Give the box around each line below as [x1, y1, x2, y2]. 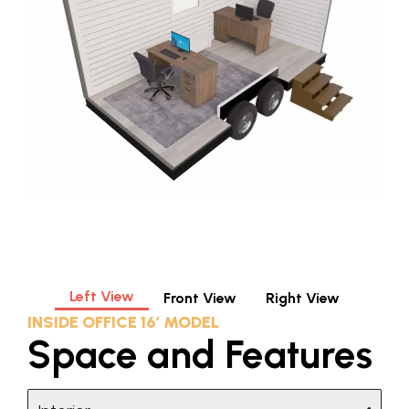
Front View [163, 288, 236, 307]
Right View [266, 288, 340, 307]
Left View [69, 288, 134, 305]
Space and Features [27, 331, 372, 378]
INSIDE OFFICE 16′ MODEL [27, 312, 219, 332]
